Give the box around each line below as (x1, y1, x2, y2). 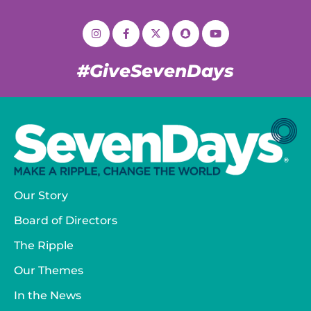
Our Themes (14, 263, 83, 277)
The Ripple (14, 238, 74, 252)
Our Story (14, 188, 68, 202)
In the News (14, 288, 81, 302)
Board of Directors (14, 213, 117, 227)
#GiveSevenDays (77, 60, 234, 81)
